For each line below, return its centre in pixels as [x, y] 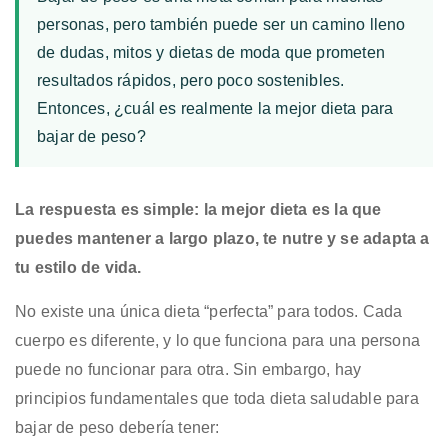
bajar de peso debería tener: [117, 427]
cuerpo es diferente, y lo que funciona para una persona [218, 340]
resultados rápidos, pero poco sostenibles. [191, 80]
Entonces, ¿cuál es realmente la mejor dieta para [215, 108]
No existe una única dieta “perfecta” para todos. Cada [209, 311]
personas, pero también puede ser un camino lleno [221, 24]
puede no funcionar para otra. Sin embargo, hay [188, 369]
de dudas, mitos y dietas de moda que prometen [211, 52]
